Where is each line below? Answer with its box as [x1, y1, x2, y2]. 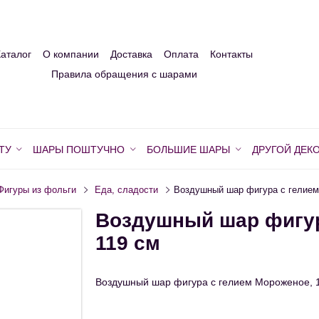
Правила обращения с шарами [51, 68, 197, 80]
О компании [43, 48, 99, 61]
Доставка [110, 48, 152, 61]
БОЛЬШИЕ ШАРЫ [147, 144, 230, 156]
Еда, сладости [95, 185, 159, 196]
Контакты [210, 48, 253, 61]
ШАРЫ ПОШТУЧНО [33, 144, 125, 156]
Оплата [164, 48, 199, 61]
